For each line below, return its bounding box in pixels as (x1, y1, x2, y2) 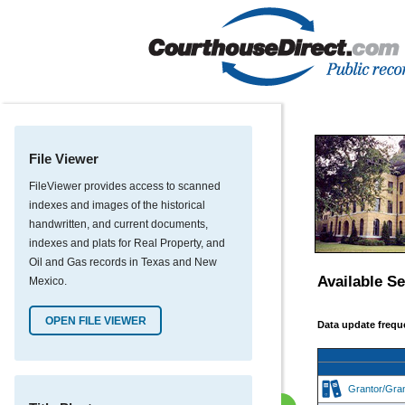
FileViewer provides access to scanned (29, 180, 221, 193)
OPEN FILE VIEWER (44, 314, 146, 327)
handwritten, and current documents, (29, 218, 208, 231)
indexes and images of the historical (29, 199, 205, 212)
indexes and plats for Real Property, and (29, 237, 225, 250)
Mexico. (29, 275, 67, 287)
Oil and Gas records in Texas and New (29, 256, 217, 268)
